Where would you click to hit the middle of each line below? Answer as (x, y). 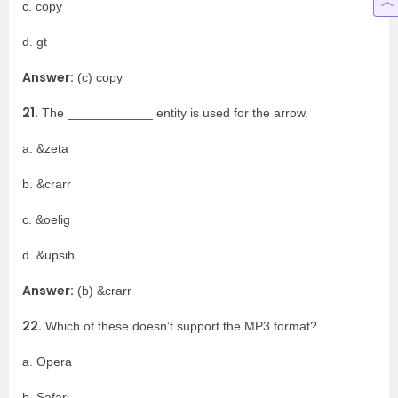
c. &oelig (46, 219)
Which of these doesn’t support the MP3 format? (179, 326)
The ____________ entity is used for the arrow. (173, 113)
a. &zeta (45, 148)
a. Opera (47, 362)
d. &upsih (48, 255)
